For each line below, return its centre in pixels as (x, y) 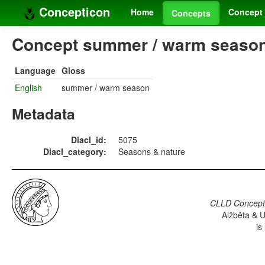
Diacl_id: (89, 140)
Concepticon (73, 12)
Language (35, 71)
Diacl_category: (75, 152)
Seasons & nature (152, 152)
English (28, 88)
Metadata (43, 114)
